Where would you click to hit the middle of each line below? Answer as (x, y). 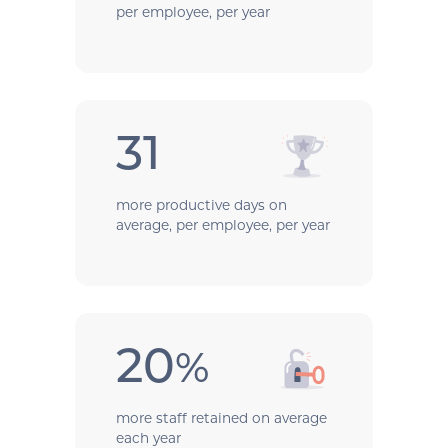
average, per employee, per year (222, 225)
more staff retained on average (221, 418)
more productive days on (201, 205)
